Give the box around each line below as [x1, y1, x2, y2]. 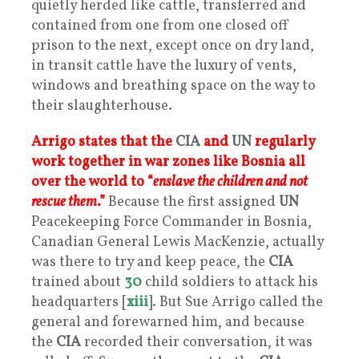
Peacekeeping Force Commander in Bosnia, [31, 212, 312, 232]
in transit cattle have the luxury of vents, [31, 55, 296, 76]
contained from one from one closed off [31, 15, 289, 36]
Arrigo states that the [31, 131, 172, 152]
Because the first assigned [108, 192, 279, 212]
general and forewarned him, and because [31, 312, 305, 333]
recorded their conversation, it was [81, 332, 313, 353]
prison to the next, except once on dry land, [31, 35, 314, 56]
